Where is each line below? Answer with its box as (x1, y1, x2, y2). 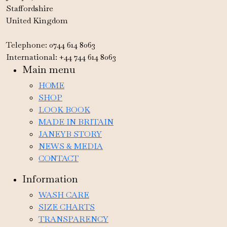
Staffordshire (6, 3, 55, 14)
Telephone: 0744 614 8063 (6, 39, 95, 50)
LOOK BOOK (39, 104, 90, 115)
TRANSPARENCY (39, 213, 108, 224)
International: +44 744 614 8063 (6, 51, 116, 62)
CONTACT (39, 153, 79, 164)
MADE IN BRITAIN (39, 116, 113, 127)
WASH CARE (39, 189, 89, 200)
